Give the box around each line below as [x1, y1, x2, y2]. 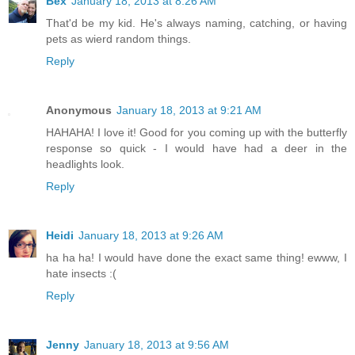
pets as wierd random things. [46, 32, 191, 45]
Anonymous [46, 103, 112, 116]
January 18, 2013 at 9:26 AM [78, 228, 223, 242]
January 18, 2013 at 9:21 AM [116, 103, 261, 116]
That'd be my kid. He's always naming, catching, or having [46, 16, 347, 29]
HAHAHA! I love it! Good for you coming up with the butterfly [46, 125, 347, 139]
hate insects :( [46, 266, 116, 280]
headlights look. [46, 157, 124, 170]
